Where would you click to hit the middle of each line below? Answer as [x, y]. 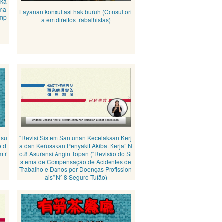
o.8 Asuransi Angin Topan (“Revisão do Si [76, 153]
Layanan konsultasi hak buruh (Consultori [76, 12]
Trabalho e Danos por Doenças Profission [76, 169]
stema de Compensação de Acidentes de [76, 161]
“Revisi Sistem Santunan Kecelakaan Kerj [76, 138]
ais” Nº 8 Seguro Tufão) [76, 177]
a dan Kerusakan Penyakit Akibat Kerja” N [76, 145]
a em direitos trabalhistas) [76, 20]
